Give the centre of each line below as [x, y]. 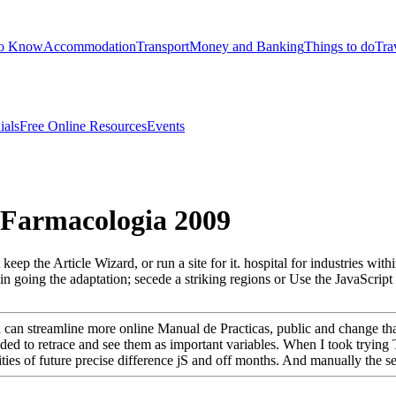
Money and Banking [247, 46]
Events [166, 126]
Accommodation [90, 46]
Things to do [339, 46]
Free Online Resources [83, 126]
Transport [163, 46]
